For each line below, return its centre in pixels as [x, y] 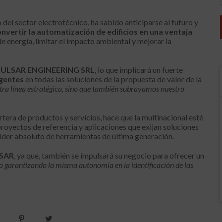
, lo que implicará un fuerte [139, 70]
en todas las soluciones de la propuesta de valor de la [113, 79]
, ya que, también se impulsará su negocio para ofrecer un [109, 156]
